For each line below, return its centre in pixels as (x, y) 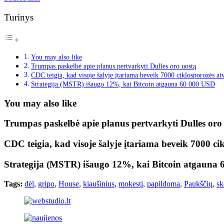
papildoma (163, 183)
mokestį (131, 183)
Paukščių (198, 183)
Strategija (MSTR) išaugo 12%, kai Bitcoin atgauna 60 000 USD (123, 84)
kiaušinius (99, 183)
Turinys (19, 17)
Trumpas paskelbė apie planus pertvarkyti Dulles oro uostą (113, 66)
